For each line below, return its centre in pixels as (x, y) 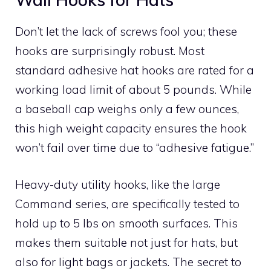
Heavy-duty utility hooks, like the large (118, 184)
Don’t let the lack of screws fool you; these (126, 32)
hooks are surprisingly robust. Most (110, 51)
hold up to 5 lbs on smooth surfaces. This (126, 223)
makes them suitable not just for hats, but (126, 242)
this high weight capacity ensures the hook (131, 129)
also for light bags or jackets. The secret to (128, 262)
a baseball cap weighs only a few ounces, (127, 109)
